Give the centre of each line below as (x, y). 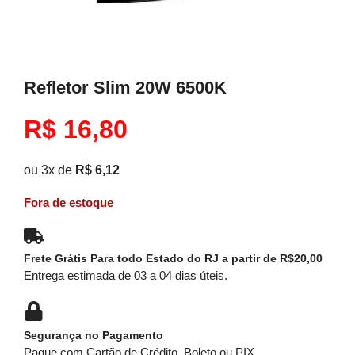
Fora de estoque (69, 202)
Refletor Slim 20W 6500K (125, 87)
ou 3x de (48, 170)
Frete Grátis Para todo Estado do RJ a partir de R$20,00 (173, 258)
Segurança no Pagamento (94, 335)
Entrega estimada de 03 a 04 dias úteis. (126, 275)
